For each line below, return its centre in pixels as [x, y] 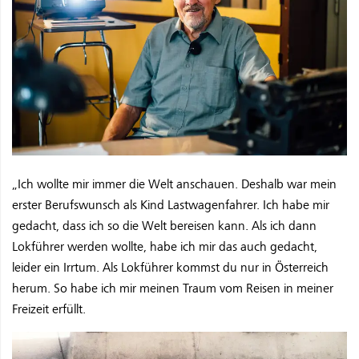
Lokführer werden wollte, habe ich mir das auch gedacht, [165, 247]
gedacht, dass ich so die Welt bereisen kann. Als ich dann [164, 226]
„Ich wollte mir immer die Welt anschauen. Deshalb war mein [174, 185]
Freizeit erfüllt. [49, 310]
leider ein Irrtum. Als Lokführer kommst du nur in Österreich [170, 268]
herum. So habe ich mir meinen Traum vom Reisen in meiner [173, 289]
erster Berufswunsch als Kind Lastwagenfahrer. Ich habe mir [171, 206]
